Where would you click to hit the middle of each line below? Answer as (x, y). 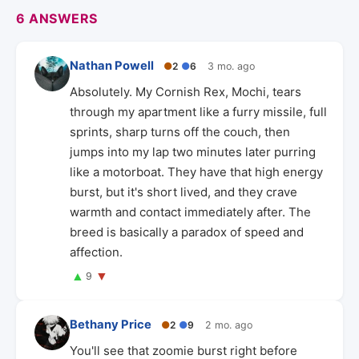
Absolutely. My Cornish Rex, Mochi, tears (186, 92)
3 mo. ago (231, 66)
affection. (96, 252)
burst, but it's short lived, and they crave (184, 192)
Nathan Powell (112, 66)
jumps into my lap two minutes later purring (193, 152)
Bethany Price (111, 324)
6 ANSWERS (57, 18)
